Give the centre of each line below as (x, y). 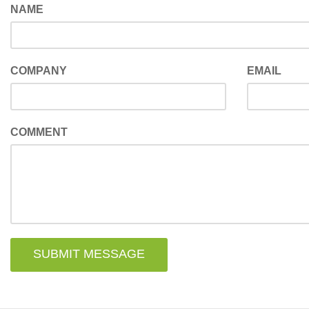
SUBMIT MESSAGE (89, 253)
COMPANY (39, 70)
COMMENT (39, 132)
